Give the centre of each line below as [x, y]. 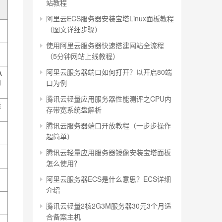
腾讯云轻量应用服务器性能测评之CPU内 [109, 99]
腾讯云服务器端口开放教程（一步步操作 [109, 125]
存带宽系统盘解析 [74, 110]
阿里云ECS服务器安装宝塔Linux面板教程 [110, 18]
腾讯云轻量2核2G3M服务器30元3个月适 [109, 206]
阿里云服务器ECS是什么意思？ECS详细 [109, 179]
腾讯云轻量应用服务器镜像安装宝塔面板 [109, 152]
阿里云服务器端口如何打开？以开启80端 [109, 72]
